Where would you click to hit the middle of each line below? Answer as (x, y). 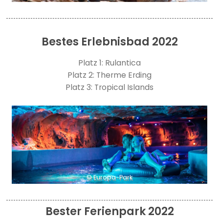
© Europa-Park (109, 177)
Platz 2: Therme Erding (109, 75)
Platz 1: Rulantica (109, 63)
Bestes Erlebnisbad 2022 (109, 42)
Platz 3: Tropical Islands (109, 87)
